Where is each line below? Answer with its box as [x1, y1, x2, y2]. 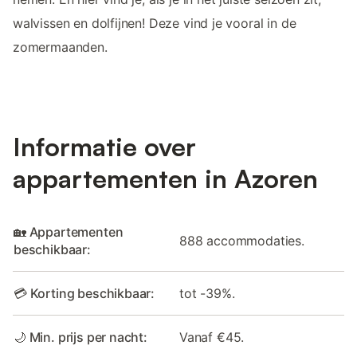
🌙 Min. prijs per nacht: [14, 329, 147, 346]
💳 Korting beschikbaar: [14, 285, 155, 302]
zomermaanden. [13, 38, 108, 55]
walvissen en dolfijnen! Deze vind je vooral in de [13, 14, 296, 31]
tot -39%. [179, 285, 235, 302]
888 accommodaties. [179, 233, 304, 249]
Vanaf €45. [179, 329, 245, 346]
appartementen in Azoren [13, 163, 318, 195]
